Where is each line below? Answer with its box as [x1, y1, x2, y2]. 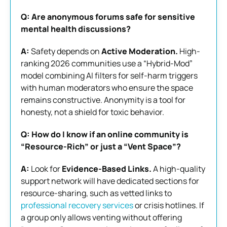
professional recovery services [21, 199, 133, 211]
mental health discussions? [21, 23, 131, 34]
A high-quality [152, 163, 205, 174]
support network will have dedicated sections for [21, 175, 199, 186]
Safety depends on [29, 45, 101, 57]
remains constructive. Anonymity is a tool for [21, 94, 185, 105]
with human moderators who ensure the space [21, 82, 193, 93]
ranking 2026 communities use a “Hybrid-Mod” [21, 57, 193, 69]
